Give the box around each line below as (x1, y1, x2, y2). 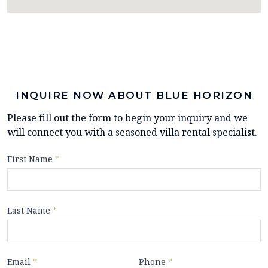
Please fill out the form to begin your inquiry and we (7, 111, 248, 125)
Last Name (7, 205, 53, 217)
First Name (7, 153, 55, 165)
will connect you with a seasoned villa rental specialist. (7, 126, 257, 139)
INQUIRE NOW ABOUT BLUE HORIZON (16, 89, 252, 102)
